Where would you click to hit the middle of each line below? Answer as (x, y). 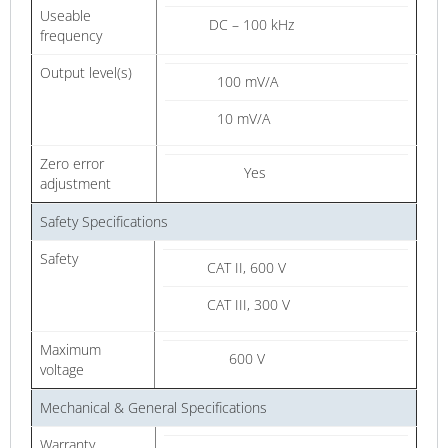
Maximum (70, 350)
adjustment (75, 184)
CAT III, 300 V (246, 305)
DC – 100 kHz (249, 25)
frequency (71, 36)
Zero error (72, 164)
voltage (62, 370)
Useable (65, 16)
